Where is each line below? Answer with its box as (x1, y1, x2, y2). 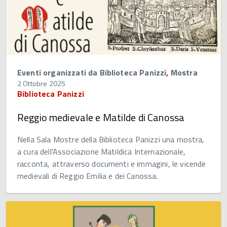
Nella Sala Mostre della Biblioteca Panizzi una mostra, (17, 133, 205, 146)
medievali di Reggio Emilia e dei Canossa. (17, 170, 158, 182)
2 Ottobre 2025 (17, 78, 66, 89)
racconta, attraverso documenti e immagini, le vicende (17, 158, 206, 170)
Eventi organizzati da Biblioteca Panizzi (17, 66, 167, 79)
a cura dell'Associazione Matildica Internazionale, (17, 145, 186, 158)
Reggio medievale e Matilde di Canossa (17, 109, 185, 126)
